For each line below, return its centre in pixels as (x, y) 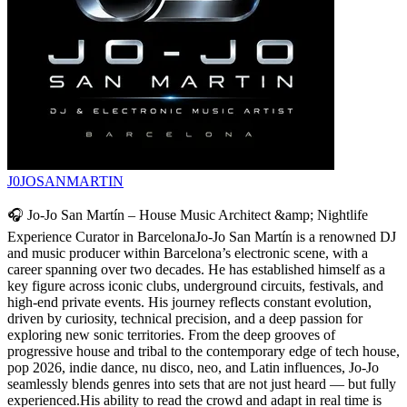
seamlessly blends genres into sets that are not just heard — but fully (202, 383)
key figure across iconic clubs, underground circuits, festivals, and (195, 285)
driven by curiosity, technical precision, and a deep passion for (185, 318)
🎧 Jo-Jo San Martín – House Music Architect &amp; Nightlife (188, 214)
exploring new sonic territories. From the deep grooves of (171, 334)
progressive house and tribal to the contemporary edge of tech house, (203, 351)
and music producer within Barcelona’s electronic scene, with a (188, 253)
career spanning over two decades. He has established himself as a (196, 269)
